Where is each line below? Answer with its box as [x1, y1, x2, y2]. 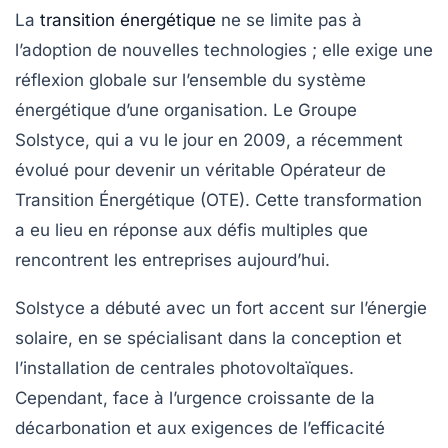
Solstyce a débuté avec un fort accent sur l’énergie [15, 298, 427, 319]
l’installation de [15, 358, 140, 379]
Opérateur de [280, 160, 386, 181]
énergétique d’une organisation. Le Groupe [15, 100, 357, 121]
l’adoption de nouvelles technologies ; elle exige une [15, 40, 433, 61]
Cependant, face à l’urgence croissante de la [15, 388, 375, 409]
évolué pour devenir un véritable [15, 160, 280, 181]
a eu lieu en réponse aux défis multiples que [15, 220, 368, 241]
